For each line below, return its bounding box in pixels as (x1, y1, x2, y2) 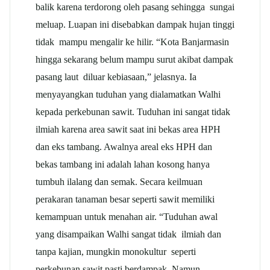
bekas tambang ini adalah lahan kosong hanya (36, 158, 210, 170)
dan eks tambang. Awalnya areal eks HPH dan (36, 140, 212, 152)
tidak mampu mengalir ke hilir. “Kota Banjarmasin (36, 36, 229, 48)
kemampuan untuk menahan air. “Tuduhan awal (36, 210, 218, 222)
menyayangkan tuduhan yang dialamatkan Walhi (36, 88, 221, 100)
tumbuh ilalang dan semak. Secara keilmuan (36, 175, 202, 187)
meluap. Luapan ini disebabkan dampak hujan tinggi (36, 18, 234, 30)
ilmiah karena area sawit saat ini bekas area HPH (36, 123, 221, 135)
